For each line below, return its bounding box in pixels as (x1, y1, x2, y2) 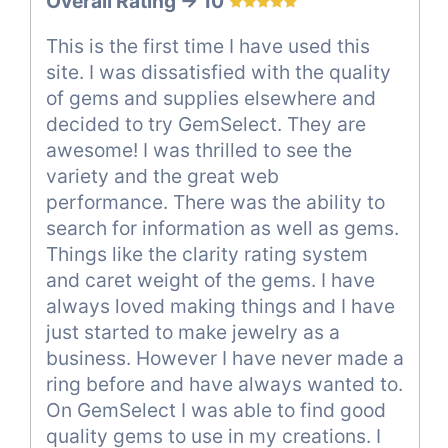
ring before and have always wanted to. (46, 371, 403, 396)
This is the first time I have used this (46, 33, 370, 58)
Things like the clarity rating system (46, 241, 368, 266)
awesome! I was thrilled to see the (46, 137, 352, 162)
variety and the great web (46, 163, 279, 188)
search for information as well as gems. (46, 215, 399, 240)
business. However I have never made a (46, 345, 404, 370)
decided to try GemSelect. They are (46, 111, 366, 136)
